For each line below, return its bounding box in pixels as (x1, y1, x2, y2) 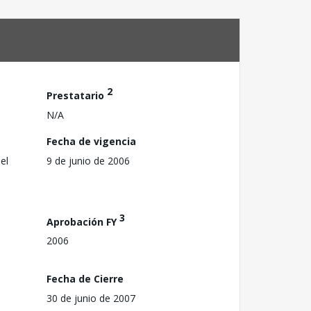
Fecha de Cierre (47, 271, 124, 285)
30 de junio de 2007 (47, 291, 135, 305)
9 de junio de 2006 (47, 153, 130, 167)
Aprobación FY (47, 215, 119, 228)
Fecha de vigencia (47, 134, 136, 148)
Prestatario (47, 88, 107, 102)
